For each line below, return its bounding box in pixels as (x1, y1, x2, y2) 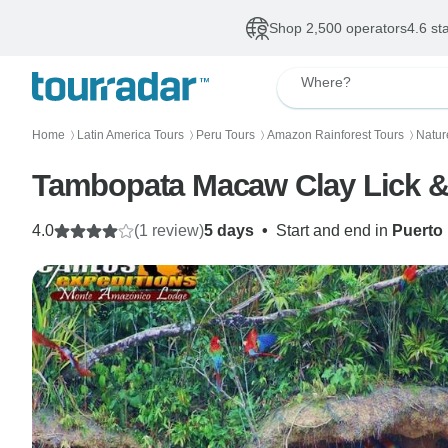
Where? (301, 74, 351, 90)
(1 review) (134, 222, 204, 239)
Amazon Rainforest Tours (267, 128, 404, 142)
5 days (204, 222, 254, 239)
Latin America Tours (77, 128, 184, 142)
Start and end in (276, 222, 392, 239)
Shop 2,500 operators (268, 20, 407, 36)
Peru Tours (196, 128, 255, 142)
